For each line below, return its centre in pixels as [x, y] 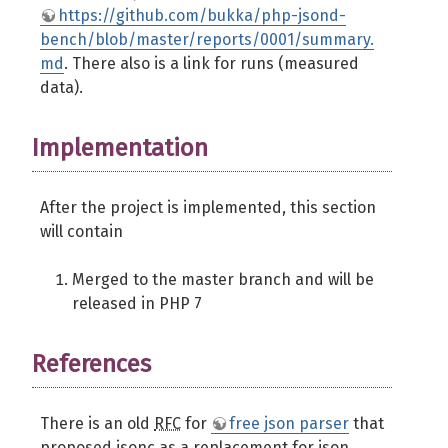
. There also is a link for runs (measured [211, 63]
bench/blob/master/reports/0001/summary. [207, 39]
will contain [81, 231]
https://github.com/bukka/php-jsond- [202, 15]
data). [61, 87]
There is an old [97, 423]
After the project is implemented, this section [208, 207]
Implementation [120, 148]
